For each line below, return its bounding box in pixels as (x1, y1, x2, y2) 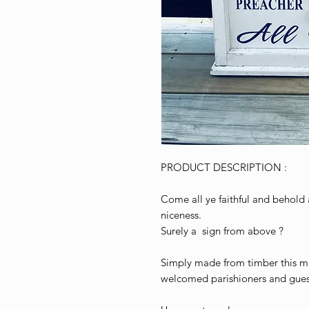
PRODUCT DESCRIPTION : (161, 161, 287, 175)
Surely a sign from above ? (161, 224, 283, 238)
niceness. (161, 208, 201, 222)
